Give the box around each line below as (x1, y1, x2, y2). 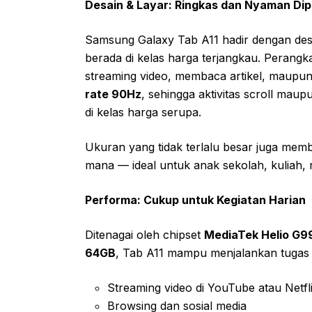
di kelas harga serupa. (85, 104, 201, 119)
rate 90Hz (85, 86, 141, 101)
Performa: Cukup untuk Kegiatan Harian (85, 192, 306, 207)
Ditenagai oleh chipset (85, 227, 204, 242)
